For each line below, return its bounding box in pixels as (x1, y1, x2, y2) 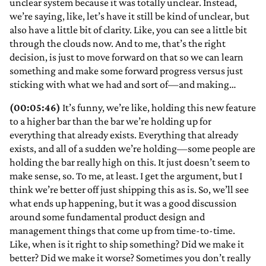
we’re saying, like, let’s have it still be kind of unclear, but (9, 10, 249, 23)
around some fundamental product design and (9, 211, 205, 223)
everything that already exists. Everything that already (9, 129, 238, 141)
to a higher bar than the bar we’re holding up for (9, 115, 211, 128)
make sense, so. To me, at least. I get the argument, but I (9, 170, 242, 182)
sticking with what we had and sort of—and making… (9, 78, 236, 91)
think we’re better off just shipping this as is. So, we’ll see (9, 183, 249, 196)
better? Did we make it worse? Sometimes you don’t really (9, 252, 251, 264)
